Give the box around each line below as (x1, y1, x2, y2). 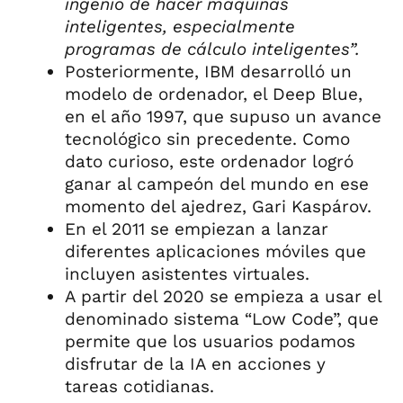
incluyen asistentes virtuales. (65, 263, 309, 284)
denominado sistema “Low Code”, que (65, 308, 379, 329)
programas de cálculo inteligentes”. (65, 38, 360, 59)
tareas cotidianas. (65, 375, 214, 397)
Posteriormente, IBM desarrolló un (65, 60, 352, 82)
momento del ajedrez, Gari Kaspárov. (65, 195, 372, 217)
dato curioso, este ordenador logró (65, 150, 354, 172)
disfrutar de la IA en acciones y (65, 353, 326, 374)
